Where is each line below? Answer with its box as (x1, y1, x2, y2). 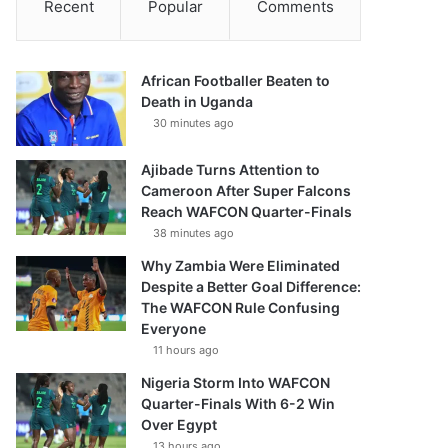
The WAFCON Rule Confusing (141, 299, 341, 316)
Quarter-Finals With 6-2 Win (141, 395, 336, 412)
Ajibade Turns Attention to (141, 161, 321, 178)
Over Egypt (141, 416, 218, 433)
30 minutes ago (153, 116, 235, 130)
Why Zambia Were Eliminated (141, 257, 341, 274)
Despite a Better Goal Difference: (141, 278, 362, 295)
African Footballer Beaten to (141, 72, 331, 89)
